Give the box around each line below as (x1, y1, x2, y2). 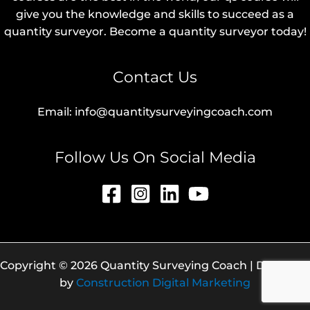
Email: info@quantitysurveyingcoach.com (37, 105, 273, 119)
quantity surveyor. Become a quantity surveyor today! (3, 25, 307, 39)
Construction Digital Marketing (76, 276, 250, 290)
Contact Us (113, 68, 197, 86)
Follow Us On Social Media (54, 148, 256, 167)
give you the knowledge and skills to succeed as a (16, 8, 294, 21)
